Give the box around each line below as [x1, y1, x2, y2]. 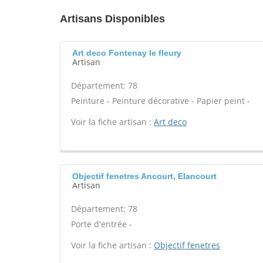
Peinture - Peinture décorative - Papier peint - [71, 95, 250, 106]
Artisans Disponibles [60, 13, 165, 25]
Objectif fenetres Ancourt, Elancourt [72, 171, 217, 181]
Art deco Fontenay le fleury [72, 48, 181, 58]
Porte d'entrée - [71, 218, 132, 230]
